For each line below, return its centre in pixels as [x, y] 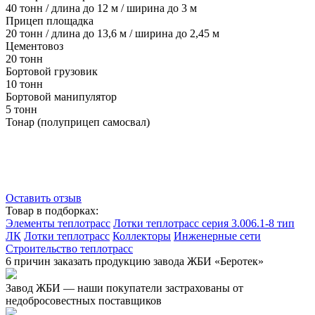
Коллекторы [142, 236]
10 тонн [24, 84]
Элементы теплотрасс [58, 223]
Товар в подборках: [52, 210]
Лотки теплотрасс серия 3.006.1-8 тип [204, 223]
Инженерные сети [217, 236]
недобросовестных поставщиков [84, 300]
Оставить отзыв [44, 198]
